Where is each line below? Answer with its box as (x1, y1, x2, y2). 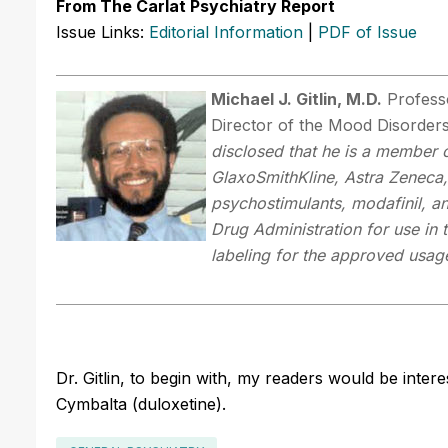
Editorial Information (149, 21, 303, 42)
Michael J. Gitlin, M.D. (211, 88, 382, 109)
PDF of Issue (318, 21, 417, 42)
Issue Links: (56, 21, 149, 42)
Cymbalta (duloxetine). (56, 393, 226, 414)
